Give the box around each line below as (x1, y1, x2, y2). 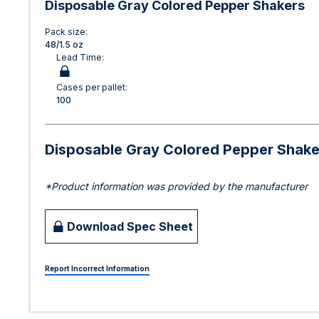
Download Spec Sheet (67, 219, 193, 234)
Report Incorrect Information (45, 264, 150, 273)
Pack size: (45, 26, 88, 38)
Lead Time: (56, 52, 104, 63)
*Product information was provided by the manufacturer (45, 180, 308, 193)
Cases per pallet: (56, 82, 127, 93)
